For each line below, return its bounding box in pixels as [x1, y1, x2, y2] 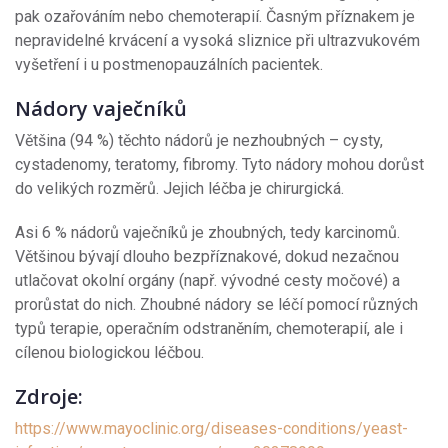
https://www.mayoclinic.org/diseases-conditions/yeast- [15, 418, 408, 438]
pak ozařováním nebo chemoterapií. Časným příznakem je [15, 6, 415, 26]
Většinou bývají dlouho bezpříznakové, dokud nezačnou [15, 246, 399, 266]
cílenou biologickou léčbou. [15, 342, 208, 362]
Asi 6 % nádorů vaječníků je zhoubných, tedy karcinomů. [15, 222, 400, 242]
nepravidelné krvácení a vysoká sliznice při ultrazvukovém [15, 30, 420, 50]
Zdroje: [15, 382, 83, 410]
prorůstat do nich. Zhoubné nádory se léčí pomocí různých [15, 294, 418, 314]
